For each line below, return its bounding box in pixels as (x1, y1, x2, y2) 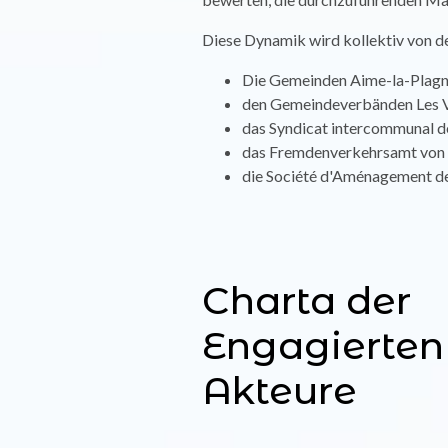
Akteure (202, 367, 358, 414)
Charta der (202, 277, 412, 324)
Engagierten (202, 322, 445, 369)
